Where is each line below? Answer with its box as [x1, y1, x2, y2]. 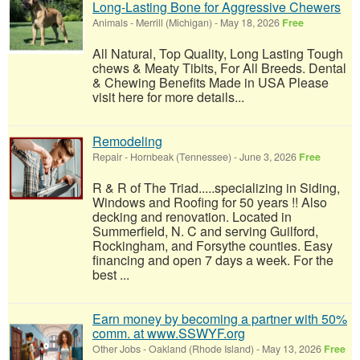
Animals [92, 14, 128, 30]
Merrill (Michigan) [136, 14, 212, 30]
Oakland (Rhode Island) [149, 341, 254, 356]
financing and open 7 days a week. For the [92, 250, 333, 269]
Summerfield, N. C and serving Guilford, [92, 221, 318, 240]
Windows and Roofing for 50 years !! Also [92, 192, 327, 211]
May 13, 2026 [260, 341, 324, 356]
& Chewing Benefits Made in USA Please [92, 72, 329, 92]
